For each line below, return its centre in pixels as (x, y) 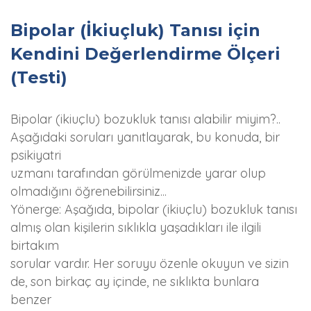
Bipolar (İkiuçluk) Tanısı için (135, 30)
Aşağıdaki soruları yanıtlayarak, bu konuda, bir (145, 137)
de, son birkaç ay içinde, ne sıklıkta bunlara (135, 281)
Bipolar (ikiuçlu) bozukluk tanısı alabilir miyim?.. (145, 119)
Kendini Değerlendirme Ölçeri (145, 54)
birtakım (35, 245)
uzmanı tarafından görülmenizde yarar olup (138, 173)
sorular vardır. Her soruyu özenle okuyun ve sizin (150, 263)
